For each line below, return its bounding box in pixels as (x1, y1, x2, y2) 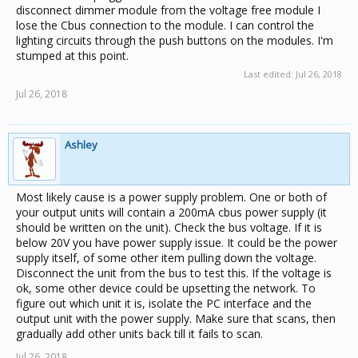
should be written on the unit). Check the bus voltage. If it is (16, 220, 322, 235)
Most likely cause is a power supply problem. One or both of (16, 189, 327, 205)
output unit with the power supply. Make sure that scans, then (16, 311, 336, 326)
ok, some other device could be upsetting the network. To (16, 280, 316, 296)
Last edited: (244, 68, 296, 80)
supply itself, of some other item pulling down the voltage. (16, 250, 316, 265)
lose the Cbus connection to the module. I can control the (16, 18, 314, 33)
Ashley (65, 137, 97, 152)
